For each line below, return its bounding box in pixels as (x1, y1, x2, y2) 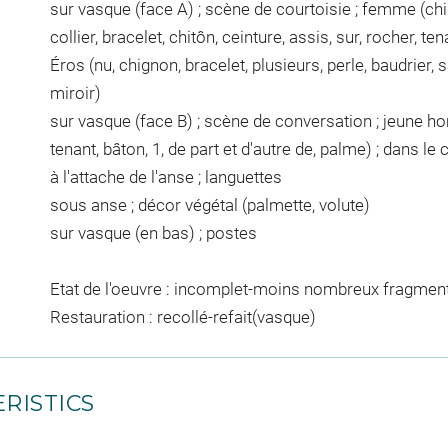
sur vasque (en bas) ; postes (49, 222, 257, 243)
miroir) (49, 82, 101, 103)
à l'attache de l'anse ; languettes (49, 166, 282, 187)
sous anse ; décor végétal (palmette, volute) (49, 194, 370, 215)
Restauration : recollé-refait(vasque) (49, 306, 316, 327)
